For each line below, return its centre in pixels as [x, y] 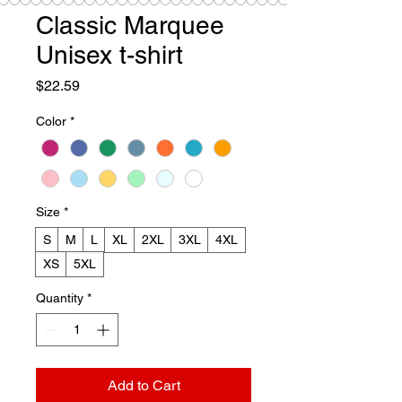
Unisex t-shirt [109, 55]
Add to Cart [144, 386]
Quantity [60, 298]
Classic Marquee [130, 25]
